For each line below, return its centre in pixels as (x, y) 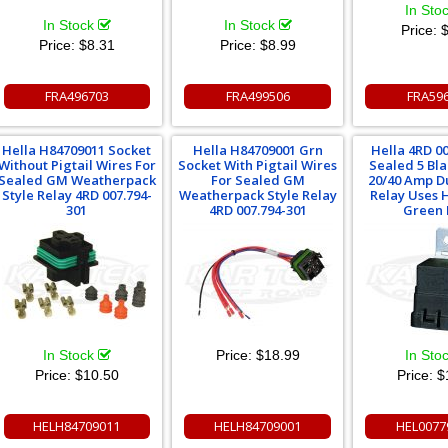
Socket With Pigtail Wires (258, 165)
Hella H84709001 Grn (257, 150)
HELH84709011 (77, 426)
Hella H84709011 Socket (77, 150)
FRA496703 (76, 96)
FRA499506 (257, 96)
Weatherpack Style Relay (257, 195)
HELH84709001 (258, 426)
